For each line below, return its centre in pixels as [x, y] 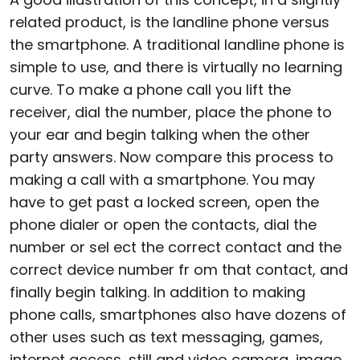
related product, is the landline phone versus [170, 22]
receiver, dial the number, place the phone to [171, 112]
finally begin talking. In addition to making [157, 292]
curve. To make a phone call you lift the [150, 90]
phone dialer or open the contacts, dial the [163, 225]
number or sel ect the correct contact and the [176, 247]
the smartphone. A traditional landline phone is [177, 45]
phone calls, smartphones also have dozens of [178, 315]
